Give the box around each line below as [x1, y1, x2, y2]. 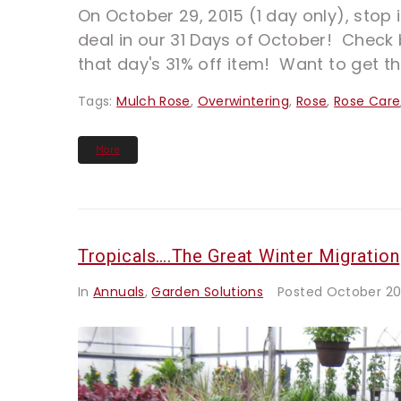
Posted [277, 282, 327, 301]
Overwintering [197, 91, 290, 110]
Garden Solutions [151, 282, 264, 301]
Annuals [93, 282, 145, 301]
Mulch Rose [116, 91, 191, 110]
